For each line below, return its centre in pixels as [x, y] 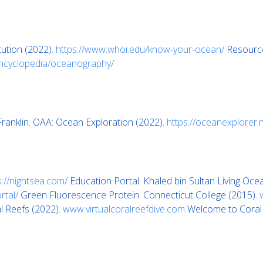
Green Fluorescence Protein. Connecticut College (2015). [139, 195]
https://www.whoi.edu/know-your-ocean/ [140, 49]
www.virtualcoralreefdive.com [124, 209]
